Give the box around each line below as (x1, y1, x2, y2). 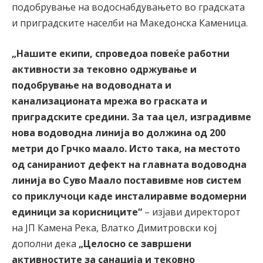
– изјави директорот (142, 205, 241, 218)
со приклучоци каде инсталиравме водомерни (12, 189, 247, 203)
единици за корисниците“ (12, 205, 142, 218)
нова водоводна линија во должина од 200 (12, 126, 225, 139)
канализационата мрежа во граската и (12, 94, 207, 107)
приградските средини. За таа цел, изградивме (12, 110, 251, 123)
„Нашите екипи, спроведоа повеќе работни (12, 46, 230, 60)
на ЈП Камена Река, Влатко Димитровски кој (12, 221, 217, 234)
